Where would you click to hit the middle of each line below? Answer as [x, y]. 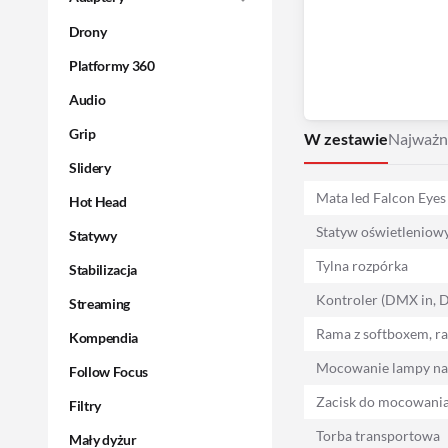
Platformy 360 [112, 66]
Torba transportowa [378, 435]
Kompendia [103, 338]
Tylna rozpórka [362, 265]
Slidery [90, 168]
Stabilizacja [103, 270]
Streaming [99, 304]
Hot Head [98, 202]
